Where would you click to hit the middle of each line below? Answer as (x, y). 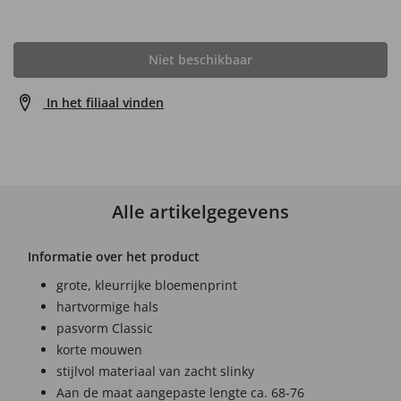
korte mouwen (99, 350)
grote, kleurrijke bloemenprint (147, 285)
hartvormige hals (107, 307)
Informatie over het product (114, 256)
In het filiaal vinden (105, 102)
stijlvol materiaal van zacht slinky (155, 371)
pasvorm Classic (105, 328)
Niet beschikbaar (200, 60)
